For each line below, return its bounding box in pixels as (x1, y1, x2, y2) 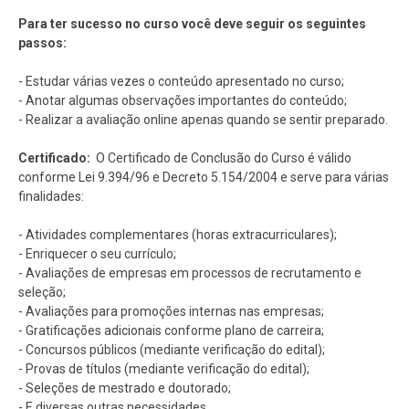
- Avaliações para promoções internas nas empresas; (18, 303, 324, 319)
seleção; (18, 284, 66, 299)
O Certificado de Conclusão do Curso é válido (90, 150, 351, 165)
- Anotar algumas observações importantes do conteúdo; (18, 92, 347, 108)
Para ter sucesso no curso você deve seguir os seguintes (18, 16, 366, 31)
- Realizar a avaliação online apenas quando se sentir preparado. (18, 111, 388, 127)
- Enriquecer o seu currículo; (18, 246, 176, 261)
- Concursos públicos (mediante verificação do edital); (18, 341, 325, 357)
